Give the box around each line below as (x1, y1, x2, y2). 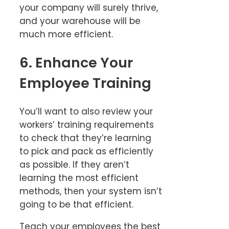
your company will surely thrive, (19, 2, 158, 14)
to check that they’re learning (19, 132, 151, 145)
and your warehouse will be (19, 15, 141, 28)
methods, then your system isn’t (19, 185, 162, 198)
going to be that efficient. (19, 198, 133, 211)
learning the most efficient (19, 172, 139, 185)
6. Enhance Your (19, 53, 133, 72)
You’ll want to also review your (19, 105, 153, 118)
